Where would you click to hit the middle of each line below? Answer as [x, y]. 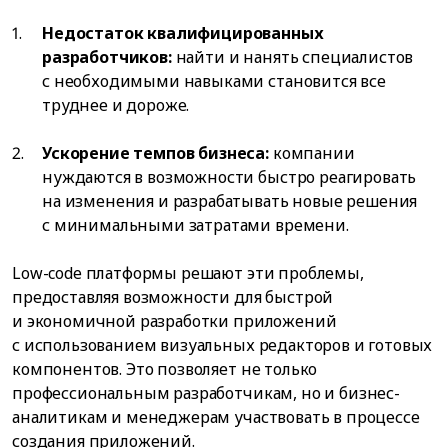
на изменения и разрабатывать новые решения [230, 200]
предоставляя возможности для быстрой [173, 296]
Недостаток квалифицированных [183, 32]
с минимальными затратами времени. [195, 224]
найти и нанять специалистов [292, 56]
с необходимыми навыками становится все [214, 80]
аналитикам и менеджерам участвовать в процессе [216, 416]
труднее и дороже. [116, 104]
